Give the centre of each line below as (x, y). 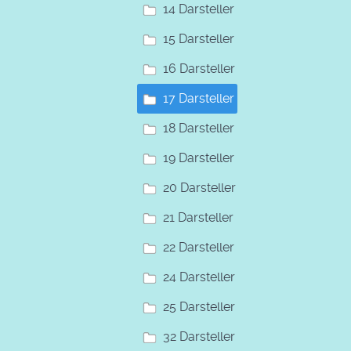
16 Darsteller (199, 68)
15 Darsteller (199, 38)
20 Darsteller (199, 187)
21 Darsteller (198, 217)
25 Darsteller (199, 306)
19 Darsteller (199, 157)
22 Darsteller (199, 247)
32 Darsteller (199, 336)
